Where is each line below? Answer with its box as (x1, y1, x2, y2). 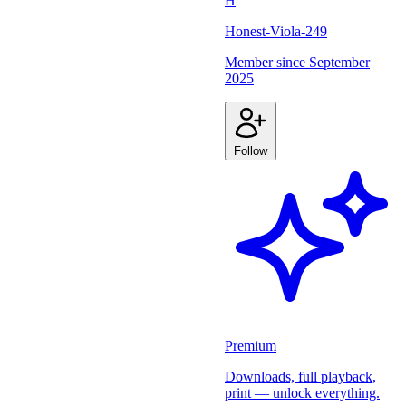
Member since (225, 54, 309, 71)
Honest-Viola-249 (225, 24, 327, 40)
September (309, 54, 370, 71)
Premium (225, 338, 276, 354)
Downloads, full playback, (225, 369, 376, 385)
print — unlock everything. (225, 385, 380, 401)
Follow (234, 144, 267, 159)
